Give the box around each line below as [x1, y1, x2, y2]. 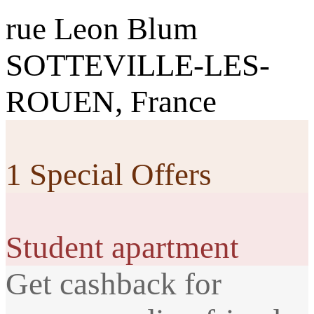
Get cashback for [6, 266, 221, 301]
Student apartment [6, 229, 239, 265]
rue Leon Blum [6, 11, 198, 46]
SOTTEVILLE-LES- [6, 47, 270, 83]
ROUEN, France [6, 83, 217, 119]
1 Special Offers [6, 156, 212, 192]
